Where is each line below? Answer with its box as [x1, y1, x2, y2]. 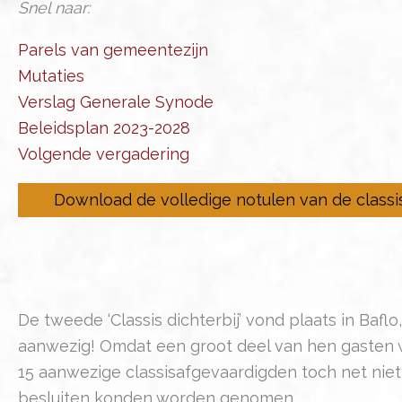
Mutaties [18, 66, 84, 85]
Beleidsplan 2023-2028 [18, 118, 190, 137]
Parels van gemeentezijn [18, 39, 208, 59]
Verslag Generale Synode [18, 92, 214, 111]
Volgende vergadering [18, 144, 189, 163]
